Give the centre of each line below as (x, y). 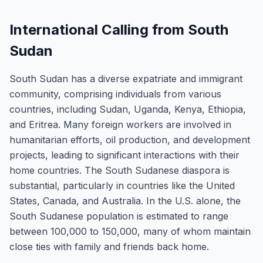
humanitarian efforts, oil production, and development (130, 140)
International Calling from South (119, 30)
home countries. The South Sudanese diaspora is (119, 170)
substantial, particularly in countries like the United (122, 186)
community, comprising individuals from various (115, 94)
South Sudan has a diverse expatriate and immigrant (126, 79)
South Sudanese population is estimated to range (119, 216)
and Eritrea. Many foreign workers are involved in (120, 124)
